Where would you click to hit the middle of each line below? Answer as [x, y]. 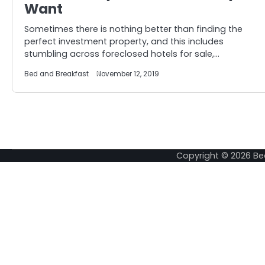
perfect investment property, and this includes [124, 41]
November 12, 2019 [128, 74]
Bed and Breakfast [56, 74]
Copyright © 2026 [215, 156]
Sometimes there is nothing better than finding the [133, 29]
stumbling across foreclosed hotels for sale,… [122, 54]
